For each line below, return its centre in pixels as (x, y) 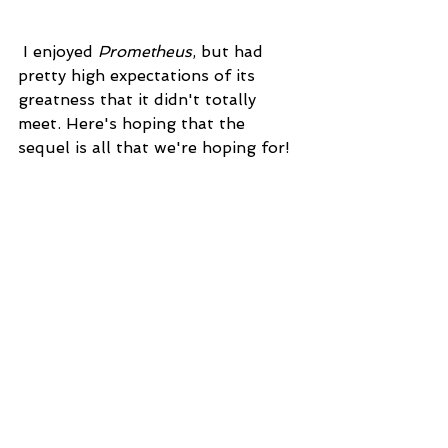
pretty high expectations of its (139, 76)
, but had (230, 52)
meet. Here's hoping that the (134, 124)
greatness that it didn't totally (139, 100)
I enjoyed (60, 52)
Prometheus (145, 52)
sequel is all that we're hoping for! (154, 148)
